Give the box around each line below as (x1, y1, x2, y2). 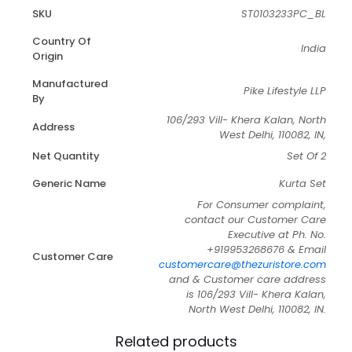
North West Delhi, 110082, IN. (189, 302, 326, 317)
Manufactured (32, 76, 108, 91)
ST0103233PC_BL (241, 6, 326, 21)
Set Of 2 (287, 148, 326, 163)
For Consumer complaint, (197, 197, 326, 212)
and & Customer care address (169, 272, 326, 287)
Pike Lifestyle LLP (244, 83, 326, 98)
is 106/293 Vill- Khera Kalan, (186, 287, 326, 302)
